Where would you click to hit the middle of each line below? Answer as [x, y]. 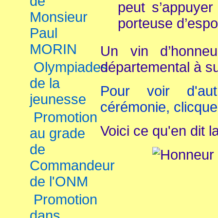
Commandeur [72, 165]
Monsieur [59, 17]
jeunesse [58, 99]
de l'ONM [59, 182]
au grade [57, 133]
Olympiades [71, 67]
